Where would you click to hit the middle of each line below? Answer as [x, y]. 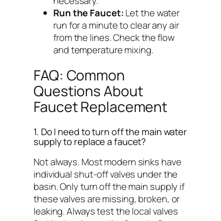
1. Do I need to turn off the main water [110, 132]
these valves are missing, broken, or [107, 199]
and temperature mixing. [103, 50]
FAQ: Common [79, 75]
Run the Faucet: [89, 13]
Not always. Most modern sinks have [108, 162]
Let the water [152, 13]
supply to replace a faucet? [90, 142]
